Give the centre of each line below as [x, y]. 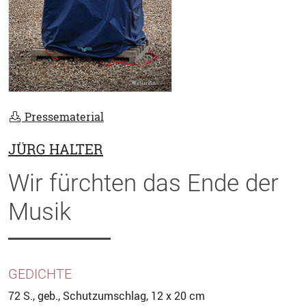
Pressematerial [63, 116]
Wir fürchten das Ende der [143, 183]
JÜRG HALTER [56, 149]
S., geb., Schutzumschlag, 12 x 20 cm [113, 295]
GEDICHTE [40, 274]
